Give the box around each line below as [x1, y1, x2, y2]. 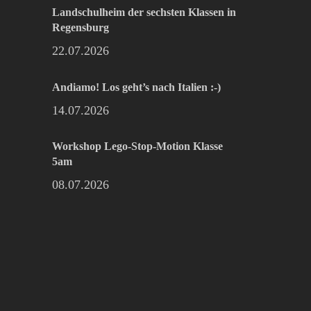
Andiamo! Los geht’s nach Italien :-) [52, 81, 221, 93]
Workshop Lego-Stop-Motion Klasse [52, 140, 224, 152]
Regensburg [52, 22, 110, 33]
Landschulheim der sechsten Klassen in [52, 6, 237, 18]
